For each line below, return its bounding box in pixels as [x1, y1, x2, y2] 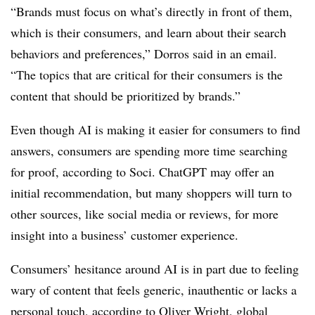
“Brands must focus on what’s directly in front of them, [11, 2, 292, 20]
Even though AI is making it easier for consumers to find [11, 120, 300, 138]
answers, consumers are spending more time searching [11, 141, 288, 159]
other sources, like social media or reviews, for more [11, 205, 278, 222]
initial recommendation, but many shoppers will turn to [11, 184, 292, 201]
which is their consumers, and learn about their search [11, 23, 286, 41]
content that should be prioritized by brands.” [11, 86, 240, 104]
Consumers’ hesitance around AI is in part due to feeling [11, 259, 299, 277]
